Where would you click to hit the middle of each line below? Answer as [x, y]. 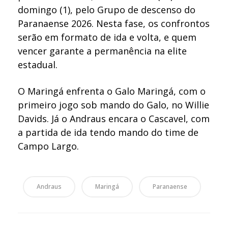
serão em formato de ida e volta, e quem [107, 37]
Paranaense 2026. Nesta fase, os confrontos [114, 24]
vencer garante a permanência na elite [103, 51]
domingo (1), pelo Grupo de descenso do [107, 10]
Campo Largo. [49, 146]
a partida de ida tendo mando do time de [108, 133]
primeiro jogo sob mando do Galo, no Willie [114, 105]
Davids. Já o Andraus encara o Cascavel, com [114, 119]
